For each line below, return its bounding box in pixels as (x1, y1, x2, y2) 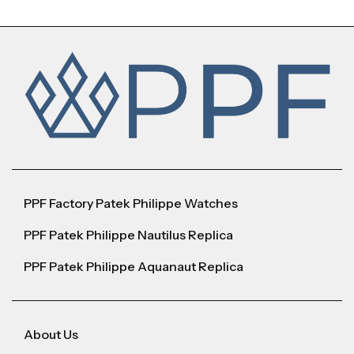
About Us (24, 326, 79, 343)
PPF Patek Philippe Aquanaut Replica (24, 258, 244, 275)
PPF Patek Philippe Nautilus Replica (24, 227, 234, 243)
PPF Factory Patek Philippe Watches (24, 195, 239, 212)
